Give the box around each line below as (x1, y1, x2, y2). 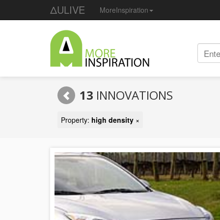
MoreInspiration (100, 5, 148, 15)
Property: (61, 115, 91, 125)
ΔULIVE (50, 2, 85, 17)
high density (91, 115, 134, 125)
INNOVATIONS (93, 87, 173, 103)
